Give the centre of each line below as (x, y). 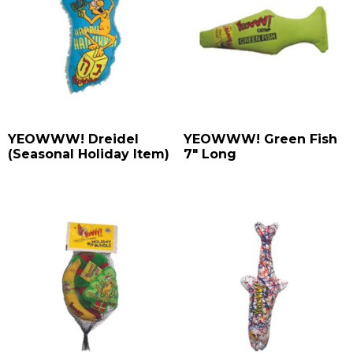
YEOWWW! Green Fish (260, 139)
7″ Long (210, 154)
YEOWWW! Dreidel (73, 139)
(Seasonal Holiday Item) (89, 154)
